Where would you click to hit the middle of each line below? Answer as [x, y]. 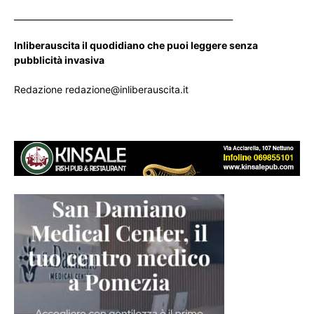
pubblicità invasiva [59, 60]
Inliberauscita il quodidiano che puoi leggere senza [136, 45]
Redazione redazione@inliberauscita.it [101, 89]
